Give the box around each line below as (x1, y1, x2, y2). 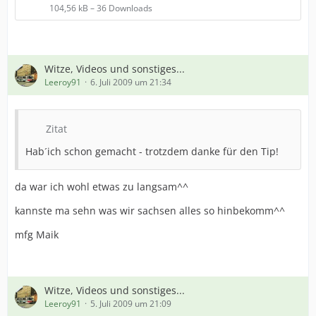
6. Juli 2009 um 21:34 (90, 76, 171, 88)
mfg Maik (15, 228, 59, 241)
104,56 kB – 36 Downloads (49, 2, 152, 14)
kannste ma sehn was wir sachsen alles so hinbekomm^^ (15, 204, 285, 217)
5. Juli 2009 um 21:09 (90, 298, 171, 310)
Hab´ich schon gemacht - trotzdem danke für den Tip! (25, 145, 279, 158)
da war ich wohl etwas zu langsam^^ (15, 180, 188, 193)
